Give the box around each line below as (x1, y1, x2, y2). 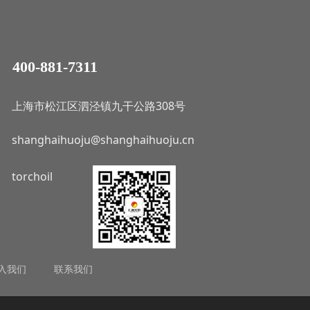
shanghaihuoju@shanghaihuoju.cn (12, 132, 194, 147)
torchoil (12, 169, 53, 184)
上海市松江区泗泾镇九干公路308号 (12, 98, 185, 113)
